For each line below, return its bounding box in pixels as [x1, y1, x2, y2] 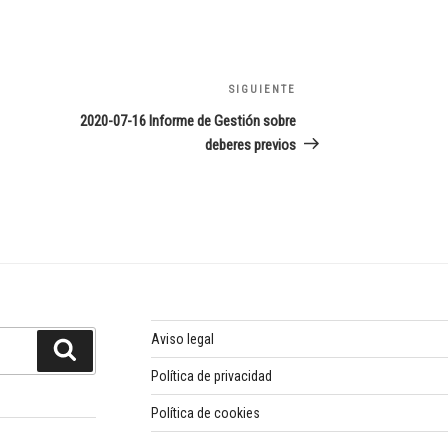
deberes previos [205, 135, 297, 154]
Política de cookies [150, 404, 260, 421]
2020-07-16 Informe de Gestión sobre [80, 111, 297, 130]
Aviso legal [150, 330, 214, 347]
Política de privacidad [150, 367, 272, 384]
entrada [295, 106, 343, 126]
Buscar [75, 339, 132, 359]
